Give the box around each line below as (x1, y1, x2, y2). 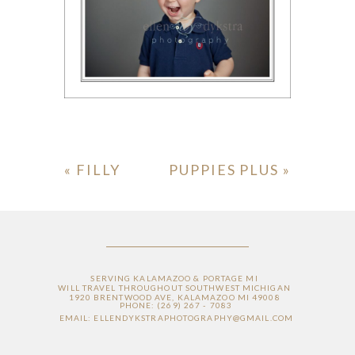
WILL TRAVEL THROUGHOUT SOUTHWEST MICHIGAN (58, 283, 291, 293)
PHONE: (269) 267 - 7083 (119, 300, 233, 310)
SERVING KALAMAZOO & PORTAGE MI (90, 273, 258, 284)
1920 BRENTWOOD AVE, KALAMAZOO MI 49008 (68, 292, 281, 303)
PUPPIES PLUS (168, 161, 280, 179)
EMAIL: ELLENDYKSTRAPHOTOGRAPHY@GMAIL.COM (59, 312, 293, 323)
